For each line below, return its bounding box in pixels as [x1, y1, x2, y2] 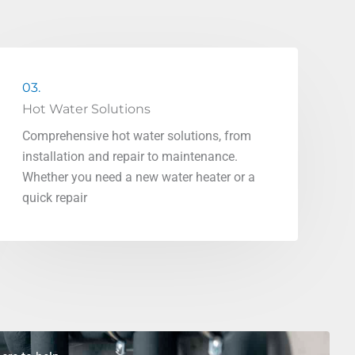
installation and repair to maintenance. [21, 149, 238, 164]
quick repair [21, 190, 87, 205]
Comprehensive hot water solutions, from [21, 128, 251, 143]
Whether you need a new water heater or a [21, 170, 255, 185]
